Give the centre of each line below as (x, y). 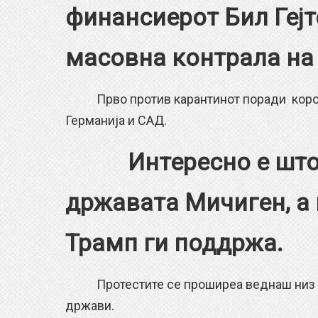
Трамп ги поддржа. (174, 242)
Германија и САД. (116, 120)
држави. (90, 305)
